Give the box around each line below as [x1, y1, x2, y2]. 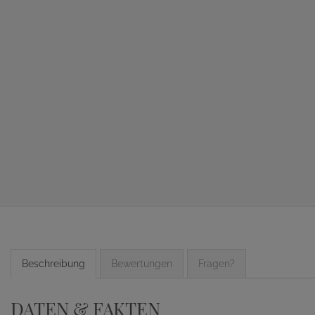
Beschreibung [22, 258, 85, 269]
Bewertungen [111, 258, 172, 269]
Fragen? [198, 258, 235, 269]
